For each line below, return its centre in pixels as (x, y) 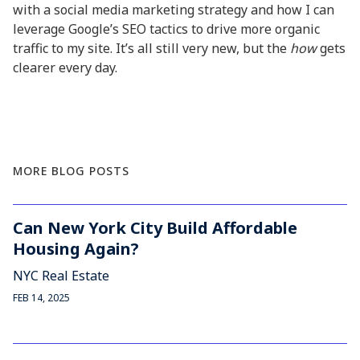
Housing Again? (76, 249)
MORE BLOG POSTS (71, 171)
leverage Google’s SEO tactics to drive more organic (166, 29)
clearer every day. (65, 67)
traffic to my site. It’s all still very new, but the (151, 48)
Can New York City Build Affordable (155, 228)
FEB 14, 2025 (41, 298)
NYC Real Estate (61, 276)
